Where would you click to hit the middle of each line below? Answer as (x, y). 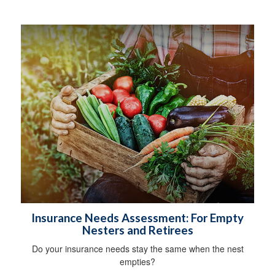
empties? (137, 261)
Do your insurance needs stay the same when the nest (137, 248)
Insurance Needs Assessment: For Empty (137, 218)
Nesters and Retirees (137, 230)
